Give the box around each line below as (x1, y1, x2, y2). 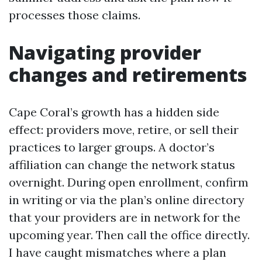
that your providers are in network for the (9, 210, 240, 225)
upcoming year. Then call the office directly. (9, 227, 250, 242)
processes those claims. (9, 8, 140, 22)
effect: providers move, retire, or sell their (9, 122, 239, 137)
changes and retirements (9, 62, 247, 87)
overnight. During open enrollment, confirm (9, 175, 249, 189)
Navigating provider (9, 40, 201, 65)
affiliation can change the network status (9, 157, 235, 172)
